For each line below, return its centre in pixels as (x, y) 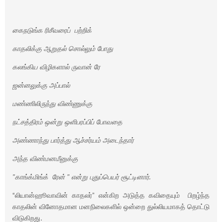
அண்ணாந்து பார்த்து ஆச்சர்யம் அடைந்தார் (73, 140)
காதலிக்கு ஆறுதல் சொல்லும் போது (63, 49)
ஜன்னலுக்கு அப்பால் (41, 85)
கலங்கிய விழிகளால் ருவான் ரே (56, 67)
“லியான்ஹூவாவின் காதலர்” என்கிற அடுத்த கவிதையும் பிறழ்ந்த (111, 195)
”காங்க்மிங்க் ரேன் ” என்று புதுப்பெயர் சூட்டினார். (82, 177)
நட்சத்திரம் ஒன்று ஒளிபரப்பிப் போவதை (67, 122)
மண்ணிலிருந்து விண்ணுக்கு (52, 104)
